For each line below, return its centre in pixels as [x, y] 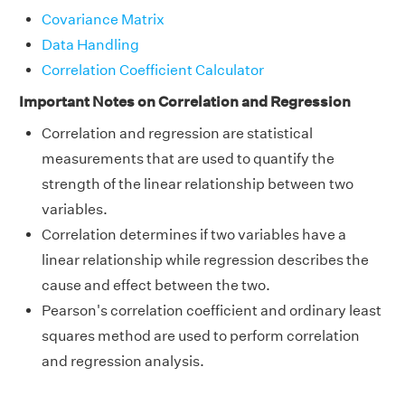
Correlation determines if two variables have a [194, 234]
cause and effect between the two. [156, 285]
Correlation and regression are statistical [177, 133]
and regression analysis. [123, 361]
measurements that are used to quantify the [188, 158]
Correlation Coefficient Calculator [153, 70]
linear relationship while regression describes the [205, 259]
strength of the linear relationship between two [198, 184]
